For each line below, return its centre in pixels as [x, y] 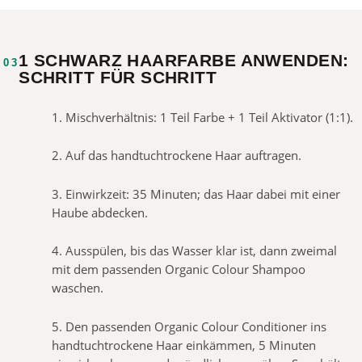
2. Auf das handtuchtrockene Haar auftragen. [177, 156]
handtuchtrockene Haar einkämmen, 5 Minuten [184, 345]
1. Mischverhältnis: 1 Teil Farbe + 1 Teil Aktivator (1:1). [203, 117]
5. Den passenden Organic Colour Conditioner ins [189, 326]
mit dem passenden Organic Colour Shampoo [179, 270]
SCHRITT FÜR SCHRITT [118, 77]
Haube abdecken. [100, 213]
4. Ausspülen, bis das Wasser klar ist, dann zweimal [195, 251]
